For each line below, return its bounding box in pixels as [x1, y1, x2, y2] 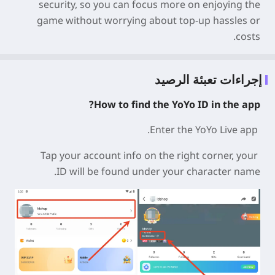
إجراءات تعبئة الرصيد [155, 71, 262, 88]
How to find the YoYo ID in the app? [94, 98, 260, 111]
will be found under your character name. [69, 165, 260, 178]
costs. [236, 29, 260, 43]
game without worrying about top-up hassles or [37, 14, 260, 27]
